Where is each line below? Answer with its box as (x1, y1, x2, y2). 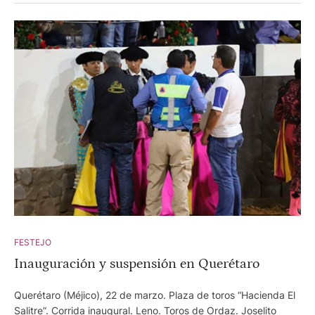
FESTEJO (14, 236, 51, 247)
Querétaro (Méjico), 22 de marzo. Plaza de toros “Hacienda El (14, 288, 295, 301)
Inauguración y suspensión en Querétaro (14, 255, 259, 271)
